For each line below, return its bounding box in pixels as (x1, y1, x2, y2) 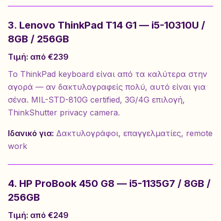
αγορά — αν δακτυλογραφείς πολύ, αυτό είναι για (8, 82, 206, 92)
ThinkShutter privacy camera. (8, 108, 120, 117)
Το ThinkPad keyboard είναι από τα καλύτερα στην (8, 69, 207, 79)
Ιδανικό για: (8, 128, 54, 138)
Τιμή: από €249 (8, 210, 69, 220)
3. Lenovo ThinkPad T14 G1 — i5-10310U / (8, 19, 205, 31)
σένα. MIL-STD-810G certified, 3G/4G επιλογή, (8, 95, 185, 105)
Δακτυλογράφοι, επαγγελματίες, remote (54, 128, 213, 138)
